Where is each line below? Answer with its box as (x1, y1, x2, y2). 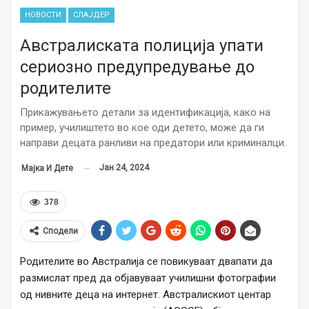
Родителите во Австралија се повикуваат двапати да (20, 255, 272, 268)
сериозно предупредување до (20, 57, 255, 77)
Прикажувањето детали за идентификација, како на (20, 106, 270, 119)
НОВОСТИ (25, 10, 61, 20)
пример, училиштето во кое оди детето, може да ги (20, 121, 264, 134)
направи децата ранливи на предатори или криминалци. (20, 137, 286, 150)
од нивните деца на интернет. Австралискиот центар (20, 288, 271, 301)
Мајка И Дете (21, 163, 73, 174)
